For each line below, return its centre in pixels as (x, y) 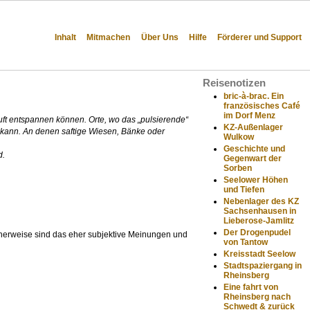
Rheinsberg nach (257, 297)
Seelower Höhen (256, 180)
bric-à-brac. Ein (254, 96)
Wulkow (239, 137)
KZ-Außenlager (254, 127)
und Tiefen (244, 189)
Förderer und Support (259, 37)
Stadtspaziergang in (263, 265)
